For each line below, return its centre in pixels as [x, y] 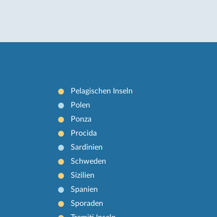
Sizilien [83, 175]
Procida [84, 133]
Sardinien [87, 147]
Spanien [85, 189]
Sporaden [87, 203]
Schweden [89, 161]
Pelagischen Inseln [102, 91]
